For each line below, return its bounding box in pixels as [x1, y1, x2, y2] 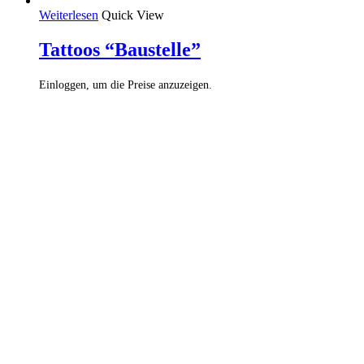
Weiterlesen [39, 7, 98, 22]
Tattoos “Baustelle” [39, 38, 201, 60]
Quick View [102, 7, 164, 22]
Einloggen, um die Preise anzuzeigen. [39, 78, 212, 91]
